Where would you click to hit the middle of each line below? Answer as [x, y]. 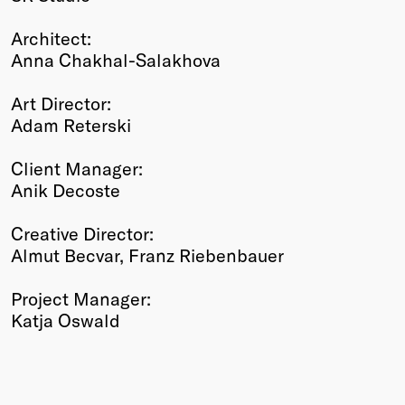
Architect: [51, 38]
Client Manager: [77, 168]
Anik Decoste [66, 189]
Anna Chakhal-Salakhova [116, 59]
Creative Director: [82, 233]
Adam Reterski [71, 124]
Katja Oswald [66, 320]
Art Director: [61, 103]
